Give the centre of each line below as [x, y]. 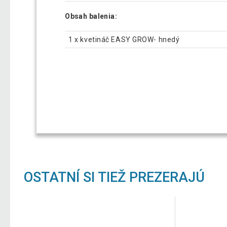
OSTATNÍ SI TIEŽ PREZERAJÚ [115, 177]
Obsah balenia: [91, 16]
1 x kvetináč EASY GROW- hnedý [124, 39]
